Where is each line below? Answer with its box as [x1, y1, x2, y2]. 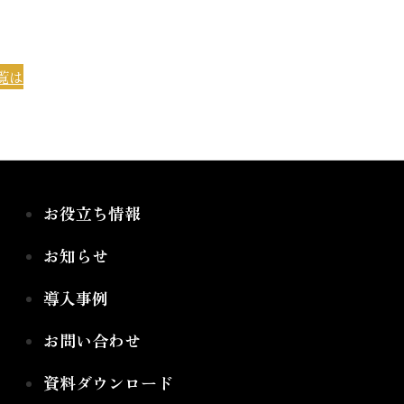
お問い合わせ [42, 328, 141, 352]
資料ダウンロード [42, 371, 173, 394]
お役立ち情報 [42, 201, 141, 225]
